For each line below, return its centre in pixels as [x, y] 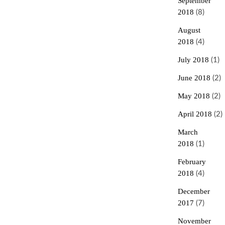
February [192, 162]
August [189, 30]
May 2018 [194, 96]
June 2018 [194, 78]
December [194, 191]
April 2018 [195, 114]
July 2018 [193, 60]
